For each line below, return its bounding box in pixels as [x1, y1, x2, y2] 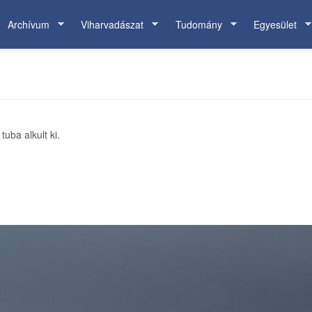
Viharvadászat [81, 17, 143, 31]
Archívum [7, 17, 49, 31]
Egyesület [253, 17, 297, 31]
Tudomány [175, 17, 222, 31]
